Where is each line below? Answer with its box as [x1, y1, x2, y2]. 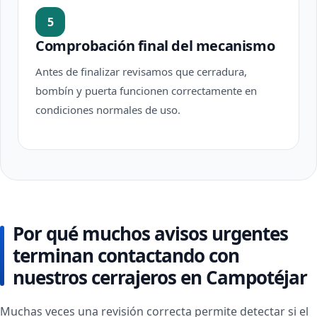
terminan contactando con [13, 243, 239, 268]
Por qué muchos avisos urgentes [13, 221, 288, 246]
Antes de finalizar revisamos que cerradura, [35, 64, 247, 79]
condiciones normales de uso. [35, 103, 180, 117]
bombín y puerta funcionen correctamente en [35, 83, 257, 98]
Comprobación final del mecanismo [35, 36, 275, 55]
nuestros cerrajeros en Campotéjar [13, 265, 307, 290]
